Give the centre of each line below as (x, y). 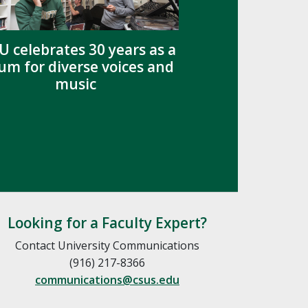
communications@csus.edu (107, 280)
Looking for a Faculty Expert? (107, 223)
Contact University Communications (107, 246)
